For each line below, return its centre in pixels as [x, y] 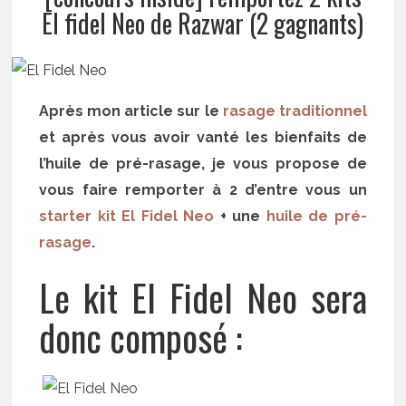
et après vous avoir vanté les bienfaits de [203, 137]
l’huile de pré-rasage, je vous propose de [203, 164]
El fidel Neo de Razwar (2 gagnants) [203, 23]
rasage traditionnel [295, 111]
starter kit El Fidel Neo [127, 216]
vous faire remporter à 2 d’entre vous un [203, 190]
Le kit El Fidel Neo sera [203, 297]
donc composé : [141, 337]
